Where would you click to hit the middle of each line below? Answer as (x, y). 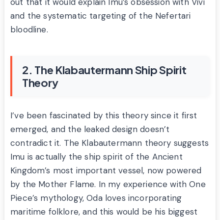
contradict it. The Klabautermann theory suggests (110, 143)
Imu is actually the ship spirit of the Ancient (96, 157)
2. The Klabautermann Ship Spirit (104, 70)
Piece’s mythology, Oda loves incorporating (96, 198)
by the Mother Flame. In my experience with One (108, 184)
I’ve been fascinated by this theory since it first (104, 116)
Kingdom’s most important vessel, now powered (106, 171)
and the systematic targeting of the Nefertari (101, 16)
